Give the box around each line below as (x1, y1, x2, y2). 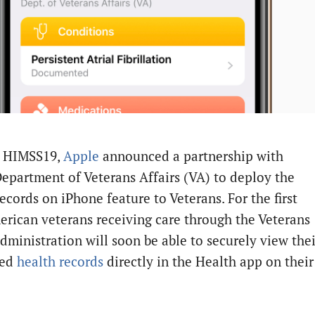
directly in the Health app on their (103, 252, 314, 270)
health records (17, 252, 103, 270)
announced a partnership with (99, 147, 283, 165)
